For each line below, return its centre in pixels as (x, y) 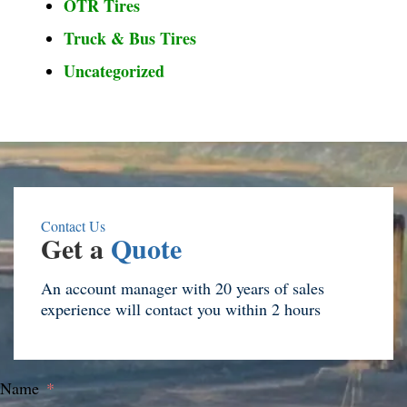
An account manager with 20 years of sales (183, 288)
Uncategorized (114, 70)
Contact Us (73, 225)
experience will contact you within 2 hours (181, 308)
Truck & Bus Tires (130, 38)
